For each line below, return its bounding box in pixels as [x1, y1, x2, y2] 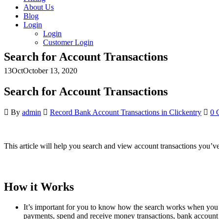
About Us [23, 3, 54, 11]
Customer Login [43, 38, 93, 46]
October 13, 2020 [23, 66, 77, 75]
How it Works [4, 180, 77, 193]
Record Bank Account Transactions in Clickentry [50, 108, 201, 116]
